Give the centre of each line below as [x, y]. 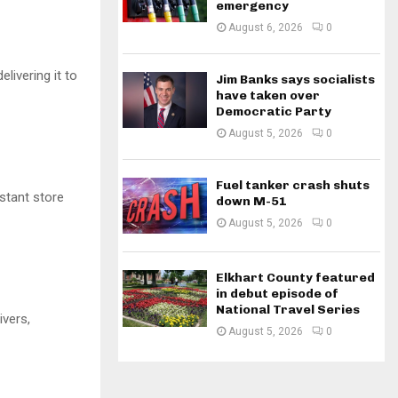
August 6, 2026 [266, 28]
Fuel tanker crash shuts [293, 185]
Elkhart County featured [295, 278]
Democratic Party [274, 111]
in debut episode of [277, 294]
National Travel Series [288, 310]
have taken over [268, 96]
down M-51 [251, 201]
